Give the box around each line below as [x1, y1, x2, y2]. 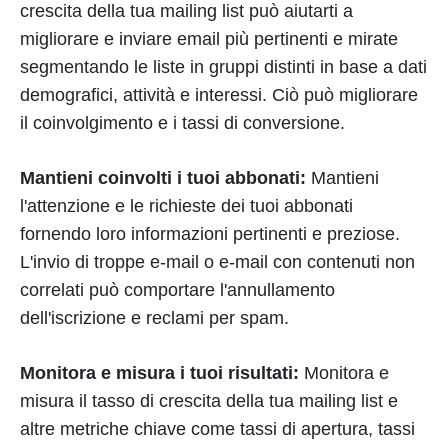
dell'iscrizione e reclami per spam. [20, 308, 289, 328]
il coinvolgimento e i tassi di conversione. [20, 113, 345, 133]
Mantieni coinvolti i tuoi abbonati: [20, 168, 306, 188]
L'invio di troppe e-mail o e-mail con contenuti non [20, 252, 415, 272]
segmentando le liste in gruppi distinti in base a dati [20, 57, 427, 77]
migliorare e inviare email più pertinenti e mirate [20, 29, 398, 49]
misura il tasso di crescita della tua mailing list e [20, 391, 398, 411]
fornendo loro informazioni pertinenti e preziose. [20, 224, 400, 244]
